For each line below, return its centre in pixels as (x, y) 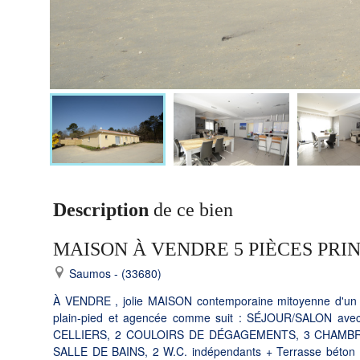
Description (101, 210)
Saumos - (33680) (114, 273)
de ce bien (191, 210)
